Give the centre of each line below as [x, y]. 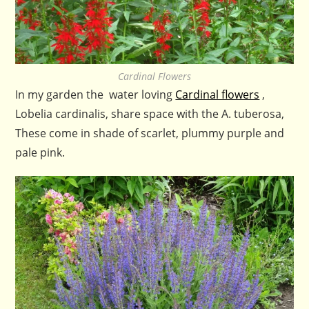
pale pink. [40, 152]
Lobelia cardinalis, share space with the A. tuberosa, [150, 113]
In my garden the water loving [96, 94]
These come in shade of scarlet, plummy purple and [150, 133]
